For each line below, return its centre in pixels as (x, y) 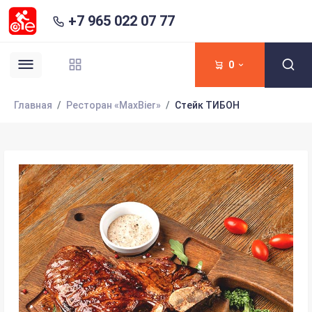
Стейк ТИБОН (207, 105)
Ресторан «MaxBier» (114, 105)
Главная (33, 105)
